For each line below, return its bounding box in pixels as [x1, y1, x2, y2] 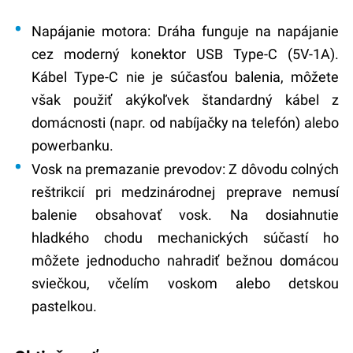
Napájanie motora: [32, 22, 151, 39]
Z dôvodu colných [225, 160, 340, 177]
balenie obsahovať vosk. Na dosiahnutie [32, 206, 340, 223]
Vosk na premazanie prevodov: [32, 160, 225, 177]
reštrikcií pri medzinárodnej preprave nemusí [32, 183, 340, 200]
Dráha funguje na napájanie [150, 22, 340, 39]
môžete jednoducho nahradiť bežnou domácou [32, 251, 340, 269]
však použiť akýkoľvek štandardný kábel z [32, 91, 340, 108]
